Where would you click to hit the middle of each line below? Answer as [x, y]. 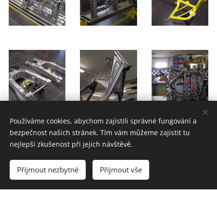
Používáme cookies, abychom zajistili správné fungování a [103, 121]
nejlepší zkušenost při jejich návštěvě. [71, 144]
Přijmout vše [121, 170]
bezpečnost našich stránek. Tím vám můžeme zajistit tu [100, 132]
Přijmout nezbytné [48, 170]
